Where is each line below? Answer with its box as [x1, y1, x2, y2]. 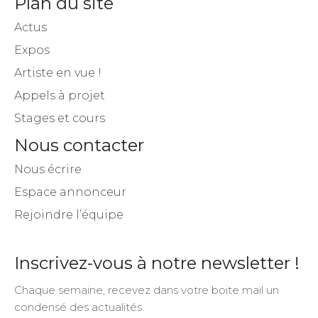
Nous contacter [14, 134, 144, 155]
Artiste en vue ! [14, 65, 102, 79]
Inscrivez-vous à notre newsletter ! [14, 252, 300, 273]
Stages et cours [14, 111, 105, 125]
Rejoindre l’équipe [14, 207, 124, 221]
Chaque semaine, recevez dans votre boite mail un [14, 283, 279, 297]
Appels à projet [14, 88, 105, 102]
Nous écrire [14, 162, 82, 176]
